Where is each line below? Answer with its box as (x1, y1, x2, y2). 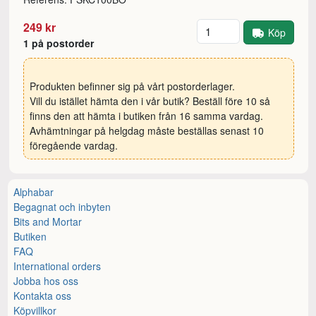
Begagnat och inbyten (13, 199, 111, 214)
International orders (13, 258, 102, 273)
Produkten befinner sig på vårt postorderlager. (30, 79, 236, 94)
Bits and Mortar (13, 214, 83, 229)
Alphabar (13, 184, 54, 199)
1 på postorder (23, 36, 95, 51)
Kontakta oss (13, 288, 72, 303)
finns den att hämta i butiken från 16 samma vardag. (30, 109, 264, 123)
